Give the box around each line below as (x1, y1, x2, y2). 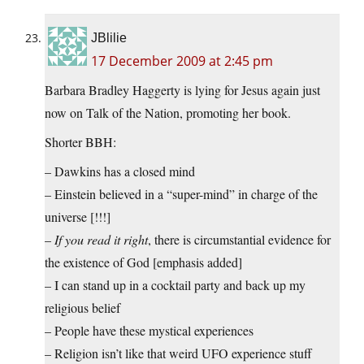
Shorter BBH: (45, 133, 116, 151)
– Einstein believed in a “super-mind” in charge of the (45, 185, 318, 203)
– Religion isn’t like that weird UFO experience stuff (45, 344, 312, 362)
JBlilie (91, 31, 127, 45)
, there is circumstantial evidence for (148, 231, 331, 249)
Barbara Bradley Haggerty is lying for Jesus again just (45, 81, 320, 99)
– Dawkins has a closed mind (45, 162, 195, 180)
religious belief (45, 299, 120, 317)
